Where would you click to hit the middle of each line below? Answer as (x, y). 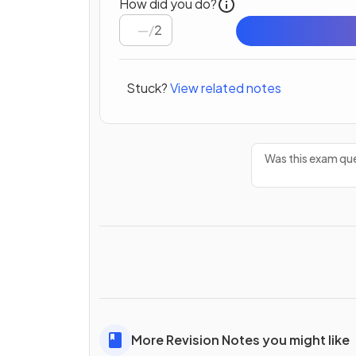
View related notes (226, 88)
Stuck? (147, 88)
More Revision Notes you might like (240, 339)
